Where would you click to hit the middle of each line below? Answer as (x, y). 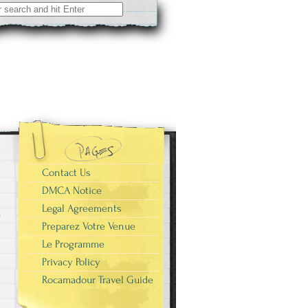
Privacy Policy (71, 262)
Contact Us (66, 173)
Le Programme (73, 244)
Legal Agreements (82, 208)
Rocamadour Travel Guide (98, 280)
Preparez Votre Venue (89, 226)
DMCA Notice (72, 190)
